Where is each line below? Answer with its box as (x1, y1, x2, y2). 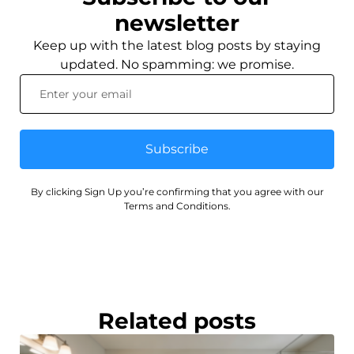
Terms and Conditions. (123, 199, 231, 212)
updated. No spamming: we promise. (60, 56, 294, 72)
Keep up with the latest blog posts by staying (33, 37, 321, 53)
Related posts (98, 307, 256, 334)
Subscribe (145, 141, 209, 156)
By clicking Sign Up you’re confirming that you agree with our (30, 185, 324, 198)
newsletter (115, 9, 239, 36)
